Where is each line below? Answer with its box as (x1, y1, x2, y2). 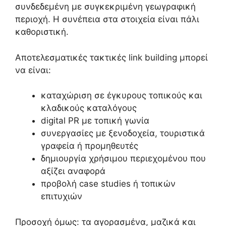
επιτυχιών (41, 191, 82, 202)
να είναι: (15, 65, 51, 75)
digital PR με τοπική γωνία (41, 116, 149, 126)
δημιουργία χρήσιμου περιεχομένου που (41, 153, 206, 164)
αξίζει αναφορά (41, 166, 105, 177)
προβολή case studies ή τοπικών (41, 179, 176, 189)
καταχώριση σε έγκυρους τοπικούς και (41, 90, 202, 101)
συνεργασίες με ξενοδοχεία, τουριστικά (41, 128, 205, 139)
